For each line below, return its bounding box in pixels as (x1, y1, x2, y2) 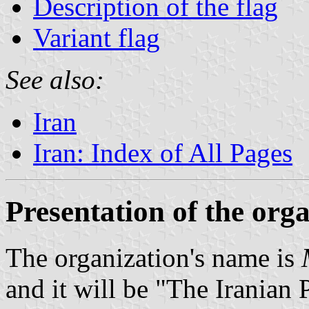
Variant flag (33, 22, 160, 52)
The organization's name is (6, 242, 301, 272)
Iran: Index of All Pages (33, 137, 292, 168)
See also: (6, 64, 104, 94)
